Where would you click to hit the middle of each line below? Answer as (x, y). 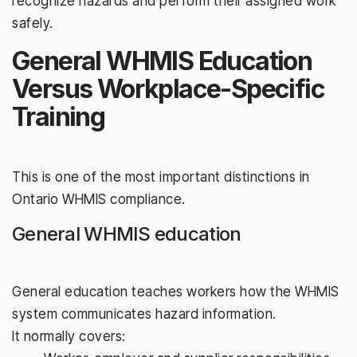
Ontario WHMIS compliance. (99, 199)
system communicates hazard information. (144, 314)
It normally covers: (69, 336)
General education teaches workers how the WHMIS (176, 291)
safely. (33, 23)
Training (59, 116)
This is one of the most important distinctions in (161, 177)
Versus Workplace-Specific (168, 88)
